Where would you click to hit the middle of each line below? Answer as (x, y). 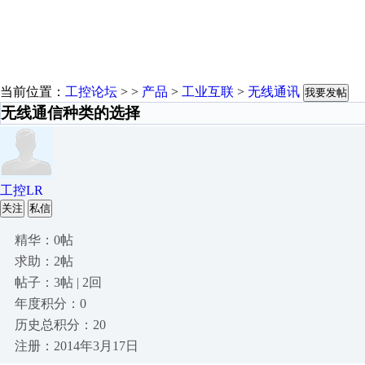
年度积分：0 (51, 303)
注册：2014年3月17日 (77, 346)
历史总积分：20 (60, 325)
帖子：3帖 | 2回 (58, 282)
